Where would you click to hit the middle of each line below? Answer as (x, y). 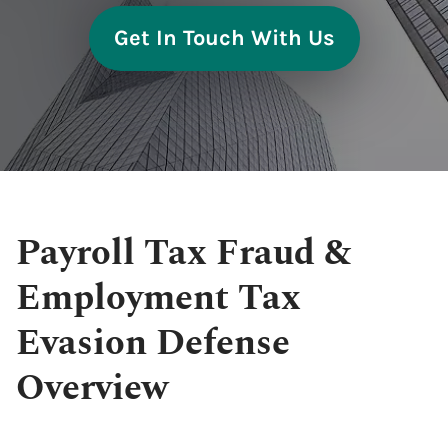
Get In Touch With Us (224, 38)
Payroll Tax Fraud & (184, 253)
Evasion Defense (153, 343)
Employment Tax (158, 298)
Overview (92, 388)
